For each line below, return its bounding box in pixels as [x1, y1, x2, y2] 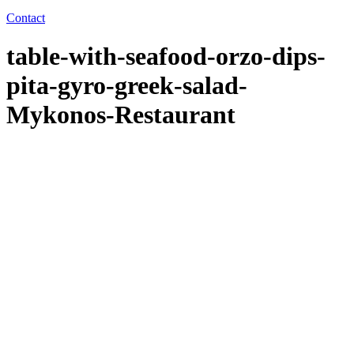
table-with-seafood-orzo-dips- [6, 42, 326, 71]
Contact [6, 10, 45, 24]
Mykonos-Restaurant [6, 100, 235, 130]
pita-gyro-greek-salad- [6, 71, 247, 100]
